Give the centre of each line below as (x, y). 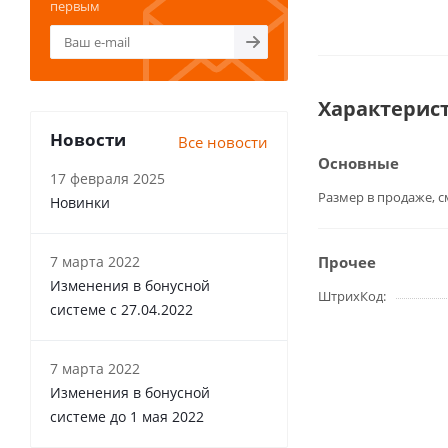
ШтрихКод (350, 296)
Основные (358, 163)
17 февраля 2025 (107, 178)
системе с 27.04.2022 (121, 309)
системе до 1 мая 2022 (127, 416)
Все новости (223, 142)
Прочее (347, 262)
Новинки (80, 202)
